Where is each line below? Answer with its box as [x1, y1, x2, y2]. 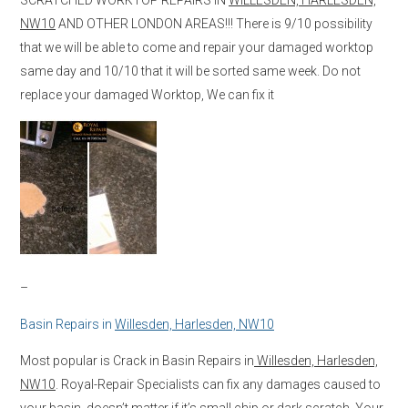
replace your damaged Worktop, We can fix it [20, 87, 274, 102]
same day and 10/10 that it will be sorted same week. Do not [20, 63, 361, 78]
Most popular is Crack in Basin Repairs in [20, 352, 254, 368]
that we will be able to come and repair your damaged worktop [20, 39, 373, 55]
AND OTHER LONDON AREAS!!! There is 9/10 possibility [56, 15, 372, 31]
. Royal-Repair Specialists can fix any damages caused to [56, 376, 381, 392]
